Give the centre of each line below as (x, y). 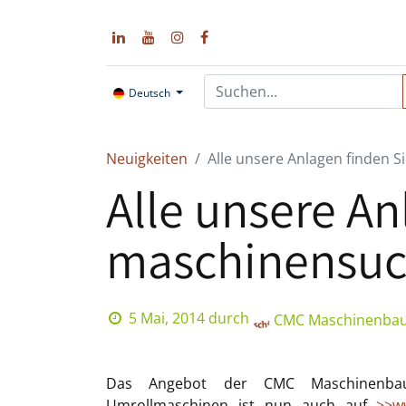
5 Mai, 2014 (166, 319)
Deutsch (150, 93)
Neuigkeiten (147, 159)
